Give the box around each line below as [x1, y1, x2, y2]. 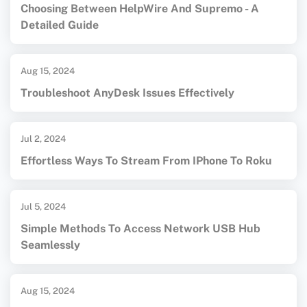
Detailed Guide [21, 19, 99, 32]
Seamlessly [21, 238, 80, 252]
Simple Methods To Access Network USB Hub [21, 222, 260, 236]
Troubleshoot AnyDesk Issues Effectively [21, 86, 234, 100]
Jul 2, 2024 [21, 134, 66, 145]
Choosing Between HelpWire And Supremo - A [21, 2, 259, 16]
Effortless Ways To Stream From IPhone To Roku [21, 154, 272, 168]
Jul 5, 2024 [21, 201, 66, 212]
